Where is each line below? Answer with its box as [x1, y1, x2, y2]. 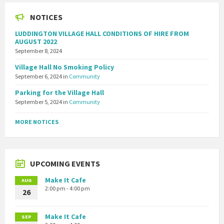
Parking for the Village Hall [15, 88, 104, 97]
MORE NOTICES [15, 118, 58, 126]
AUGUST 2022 [15, 37, 57, 46]
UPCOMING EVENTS [30, 158, 100, 169]
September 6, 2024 [15, 72, 63, 80]
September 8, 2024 [15, 47, 62, 55]
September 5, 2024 [15, 98, 63, 106]
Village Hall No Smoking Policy [15, 62, 114, 72]
